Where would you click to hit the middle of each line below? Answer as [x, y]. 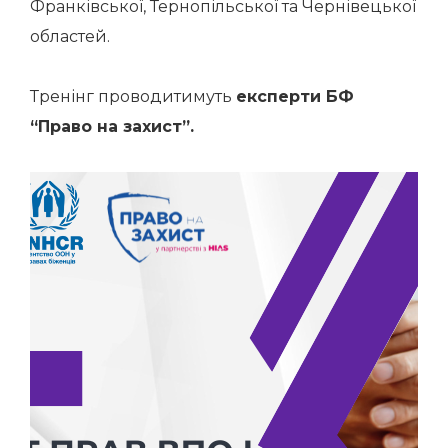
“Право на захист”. [112, 126]
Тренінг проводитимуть [133, 96]
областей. [72, 36]
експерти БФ [295, 96]
